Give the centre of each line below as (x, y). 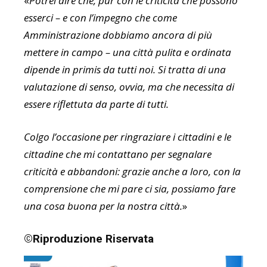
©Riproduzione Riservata (89, 239)
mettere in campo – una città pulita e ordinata (128, 52)
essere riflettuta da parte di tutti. (96, 104)
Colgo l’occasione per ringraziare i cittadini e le (128, 137)
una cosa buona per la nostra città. (103, 206)
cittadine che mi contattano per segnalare (118, 154)
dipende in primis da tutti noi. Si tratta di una (125, 70)
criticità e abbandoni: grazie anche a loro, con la (132, 172)
